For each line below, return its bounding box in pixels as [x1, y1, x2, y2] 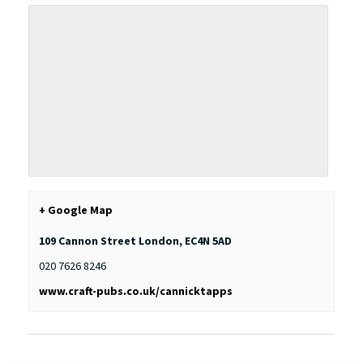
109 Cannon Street [39, 233, 136, 248]
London [139, 233, 179, 248]
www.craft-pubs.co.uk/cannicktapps [39, 284, 233, 298]
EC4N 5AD [185, 233, 232, 248]
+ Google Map [39, 203, 113, 217]
